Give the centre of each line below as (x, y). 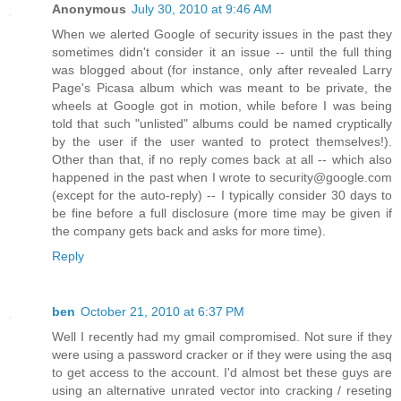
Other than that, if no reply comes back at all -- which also (222, 160)
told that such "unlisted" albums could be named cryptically (222, 124)
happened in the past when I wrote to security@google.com (222, 178)
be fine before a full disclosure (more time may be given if (222, 213)
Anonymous (89, 9)
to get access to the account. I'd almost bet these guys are (222, 373)
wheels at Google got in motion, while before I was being (222, 106)
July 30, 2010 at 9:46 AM (202, 9)
